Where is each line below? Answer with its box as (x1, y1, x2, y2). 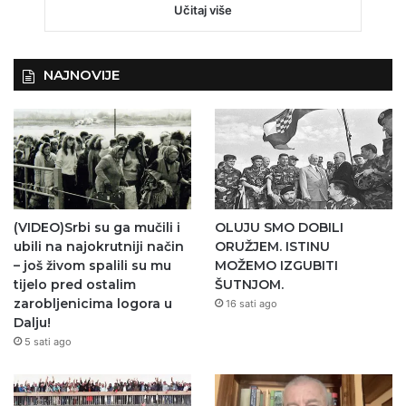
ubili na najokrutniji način (14, 237, 184, 255)
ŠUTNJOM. (214, 275, 284, 293)
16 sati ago (225, 296, 277, 310)
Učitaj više (174, 2, 232, 17)
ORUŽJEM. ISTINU (214, 237, 330, 255)
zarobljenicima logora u (14, 295, 172, 312)
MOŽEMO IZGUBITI (214, 256, 338, 274)
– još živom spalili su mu (14, 256, 171, 274)
